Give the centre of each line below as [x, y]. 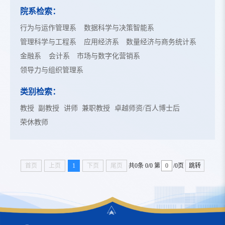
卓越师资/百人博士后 [147, 108]
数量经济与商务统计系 [161, 42]
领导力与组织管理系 [52, 70]
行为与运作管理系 [48, 28]
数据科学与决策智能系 [119, 28]
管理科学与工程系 [48, 42]
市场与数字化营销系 [109, 56]
